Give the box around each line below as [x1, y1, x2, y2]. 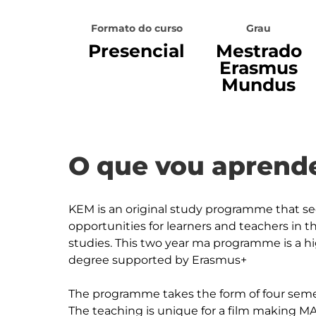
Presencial [88, 40, 186, 61]
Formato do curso [90, 22, 183, 35]
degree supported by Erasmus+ [68, 253, 247, 267]
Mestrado [215, 40, 302, 61]
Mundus [221, 74, 296, 95]
